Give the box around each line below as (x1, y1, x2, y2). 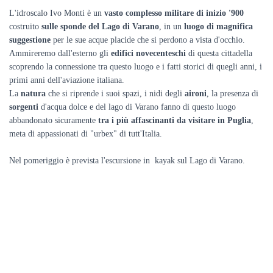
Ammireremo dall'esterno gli (9, 49, 108, 58)
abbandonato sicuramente (9, 116, 98, 125)
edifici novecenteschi (108, 49, 186, 58)
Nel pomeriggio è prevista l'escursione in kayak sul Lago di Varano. (9, 156, 245, 165)
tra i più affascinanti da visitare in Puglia (98, 116, 251, 125)
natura (21, 89, 46, 98)
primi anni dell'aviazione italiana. (9, 76, 124, 85)
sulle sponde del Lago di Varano (41, 22, 159, 31)
